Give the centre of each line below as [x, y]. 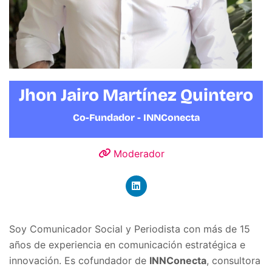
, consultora [233, 260]
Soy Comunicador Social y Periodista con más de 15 [130, 229]
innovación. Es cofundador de [79, 260]
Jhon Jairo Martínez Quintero [136, 95]
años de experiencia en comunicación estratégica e [127, 244]
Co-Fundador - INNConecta [136, 117]
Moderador [138, 153]
